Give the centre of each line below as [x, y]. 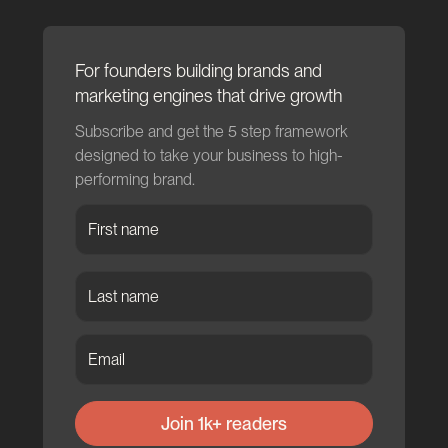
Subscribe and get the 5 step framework [211, 131]
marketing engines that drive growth [208, 95]
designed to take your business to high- [208, 155]
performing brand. [134, 179]
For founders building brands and [198, 70]
